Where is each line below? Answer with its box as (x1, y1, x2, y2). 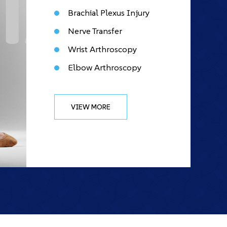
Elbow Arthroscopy (68, 62, 141, 73)
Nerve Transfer (68, 25, 122, 36)
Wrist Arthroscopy (68, 44, 137, 55)
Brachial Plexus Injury (68, 7, 149, 18)
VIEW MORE (71, 102, 110, 111)
